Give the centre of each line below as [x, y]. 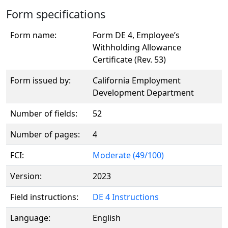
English [107, 218]
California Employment [137, 80]
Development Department [143, 93]
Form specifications [56, 14]
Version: [26, 176]
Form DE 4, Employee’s [136, 35]
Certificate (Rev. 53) [129, 60]
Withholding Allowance [137, 47]
